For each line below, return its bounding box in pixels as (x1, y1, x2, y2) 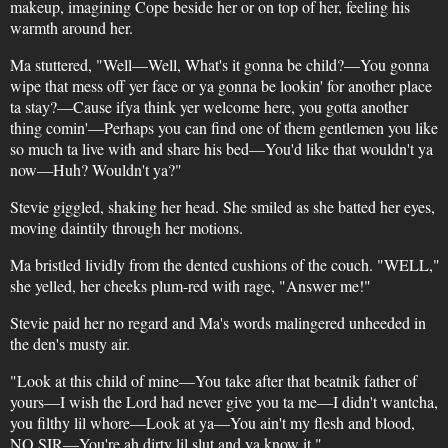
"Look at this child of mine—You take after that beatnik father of (9, 370, 417, 391)
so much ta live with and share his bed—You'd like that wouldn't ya (9, 138, 433, 159)
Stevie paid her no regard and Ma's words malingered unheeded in (9, 312, 426, 333)
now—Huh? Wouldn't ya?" (9, 159, 182, 180)
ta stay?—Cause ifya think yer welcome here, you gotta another (9, 96, 408, 117)
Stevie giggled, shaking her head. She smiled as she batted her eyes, (9, 196, 435, 217)
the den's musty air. (9, 333, 130, 354)
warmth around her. (9, 17, 133, 38)
